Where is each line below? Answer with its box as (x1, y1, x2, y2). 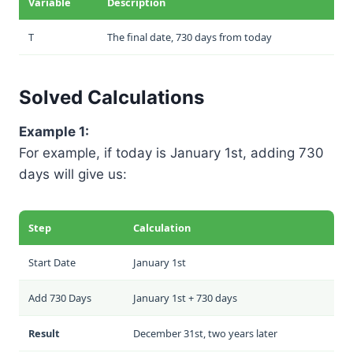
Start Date (28, 255, 76, 269)
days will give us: (19, 165, 127, 182)
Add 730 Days (28, 290, 91, 305)
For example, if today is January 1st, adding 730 (19, 144, 324, 161)
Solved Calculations (19, 85, 204, 109)
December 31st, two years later (133, 325, 277, 340)
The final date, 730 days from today (107, 29, 272, 44)
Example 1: (19, 123, 89, 139)
